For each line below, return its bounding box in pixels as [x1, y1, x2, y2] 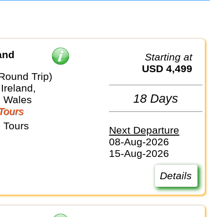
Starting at [152, 51, 193, 63]
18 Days [133, 91, 179, 105]
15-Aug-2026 [109, 147, 170, 159]
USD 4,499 [149, 63, 193, 75]
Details [160, 170, 192, 181]
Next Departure [109, 124, 180, 136]
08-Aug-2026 [109, 136, 170, 147]
